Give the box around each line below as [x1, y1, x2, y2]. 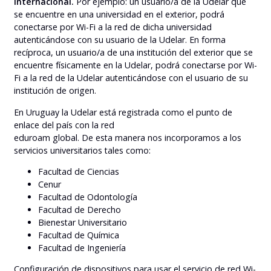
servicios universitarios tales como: [14, 144, 151, 156]
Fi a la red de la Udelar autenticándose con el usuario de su [14, 72, 248, 84]
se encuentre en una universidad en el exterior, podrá [14, 8, 224, 21]
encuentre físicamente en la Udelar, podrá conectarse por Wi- [14, 59, 257, 71]
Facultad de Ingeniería [38, 241, 126, 253]
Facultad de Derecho [38, 203, 121, 215]
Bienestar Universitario [38, 216, 127, 228]
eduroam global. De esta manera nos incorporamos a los [14, 131, 241, 143]
